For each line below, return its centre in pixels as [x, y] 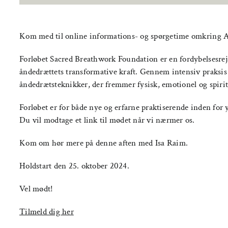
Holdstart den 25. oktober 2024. [74, 166]
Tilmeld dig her [47, 212]
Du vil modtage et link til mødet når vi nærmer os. [107, 120]
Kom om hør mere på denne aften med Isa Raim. [104, 143]
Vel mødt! [36, 189]
